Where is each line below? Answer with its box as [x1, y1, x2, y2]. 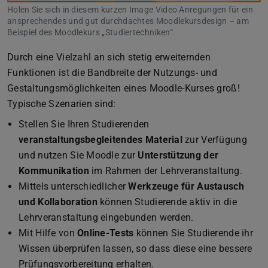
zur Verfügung [182, 133, 247, 145]
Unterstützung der [138, 149, 219, 161]
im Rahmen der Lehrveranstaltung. [89, 165, 242, 176]
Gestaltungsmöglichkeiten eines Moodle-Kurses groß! [7, 82, 240, 94]
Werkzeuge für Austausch [128, 180, 244, 192]
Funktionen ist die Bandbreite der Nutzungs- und [7, 66, 218, 78]
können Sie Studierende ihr [133, 227, 253, 239]
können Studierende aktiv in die [97, 196, 237, 208]
